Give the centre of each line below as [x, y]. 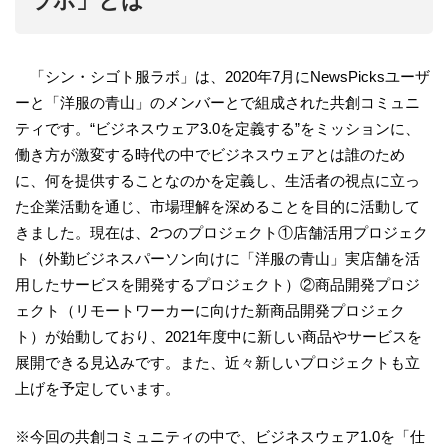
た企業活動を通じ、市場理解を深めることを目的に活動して [217, 206]
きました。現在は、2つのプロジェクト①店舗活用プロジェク [221, 232]
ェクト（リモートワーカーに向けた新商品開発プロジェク [210, 310]
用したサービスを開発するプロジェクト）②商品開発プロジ [217, 284]
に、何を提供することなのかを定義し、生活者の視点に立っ [217, 180]
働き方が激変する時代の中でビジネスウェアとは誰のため [210, 154]
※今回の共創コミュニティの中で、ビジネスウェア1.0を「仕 [220, 437]
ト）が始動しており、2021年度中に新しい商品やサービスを [218, 336]
